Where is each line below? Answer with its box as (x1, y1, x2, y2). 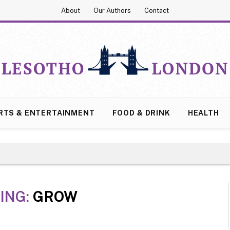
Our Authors (93, 6, 131, 14)
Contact (144, 6, 169, 14)
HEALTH (187, 109, 219, 117)
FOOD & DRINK (112, 109, 170, 117)
